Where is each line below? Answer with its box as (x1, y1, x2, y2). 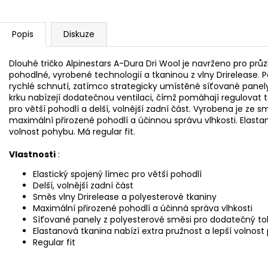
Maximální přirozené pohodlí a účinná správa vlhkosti (33, 202, 252, 214)
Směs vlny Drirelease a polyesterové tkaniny (33, 190, 217, 203)
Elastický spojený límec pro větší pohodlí (33, 167, 202, 180)
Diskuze (63, 28, 95, 40)
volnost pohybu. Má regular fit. (9, 125, 135, 138)
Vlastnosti (9, 148, 56, 160)
